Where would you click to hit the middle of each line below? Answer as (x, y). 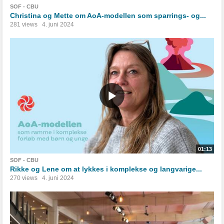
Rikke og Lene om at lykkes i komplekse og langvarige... (106, 169)
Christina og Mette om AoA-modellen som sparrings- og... (108, 15)
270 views (24, 178)
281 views (24, 24)
